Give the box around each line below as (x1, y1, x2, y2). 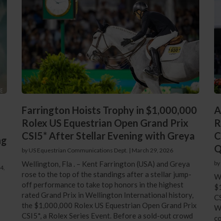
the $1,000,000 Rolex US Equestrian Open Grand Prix (21, 200, 197, 210)
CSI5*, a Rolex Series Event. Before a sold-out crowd (21, 211, 193, 220)
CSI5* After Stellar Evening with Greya (21, 129, 195, 142)
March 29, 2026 (131, 146, 173, 154)
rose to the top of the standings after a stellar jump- (21, 169, 191, 179)
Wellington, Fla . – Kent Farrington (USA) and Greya (21, 159, 190, 168)
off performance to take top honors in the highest (21, 180, 184, 189)
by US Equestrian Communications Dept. (21, 146, 128, 154)
